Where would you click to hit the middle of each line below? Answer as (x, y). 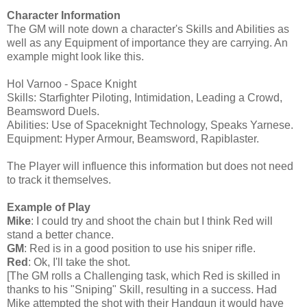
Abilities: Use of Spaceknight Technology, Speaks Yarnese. (150, 125)
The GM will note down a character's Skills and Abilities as (148, 29)
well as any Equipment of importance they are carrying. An (147, 42)
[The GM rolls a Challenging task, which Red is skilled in (144, 275)
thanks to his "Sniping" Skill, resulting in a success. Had (142, 289)
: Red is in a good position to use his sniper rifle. (140, 248)
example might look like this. (75, 56)
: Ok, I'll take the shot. (79, 262)
